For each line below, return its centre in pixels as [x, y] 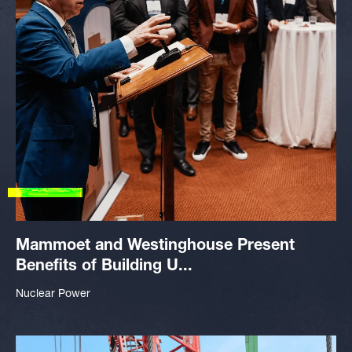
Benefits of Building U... [104, 267]
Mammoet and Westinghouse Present [155, 247]
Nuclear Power [53, 295]
